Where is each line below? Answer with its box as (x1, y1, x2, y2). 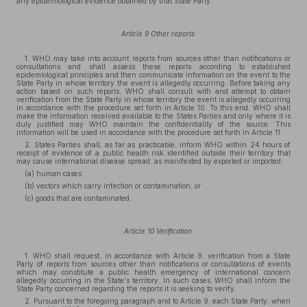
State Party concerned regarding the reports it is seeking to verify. (16, 284, 236, 293)
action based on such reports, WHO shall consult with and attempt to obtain (16, 87, 291, 95)
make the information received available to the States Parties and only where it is (16, 112, 291, 120)
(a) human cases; (25, 169, 84, 177)
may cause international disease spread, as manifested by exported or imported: (16, 157, 283, 165)
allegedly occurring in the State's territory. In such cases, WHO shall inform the (16, 276, 291, 284)
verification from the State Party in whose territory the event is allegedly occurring (16, 95, 291, 103)
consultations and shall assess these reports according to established (16, 62, 291, 71)
